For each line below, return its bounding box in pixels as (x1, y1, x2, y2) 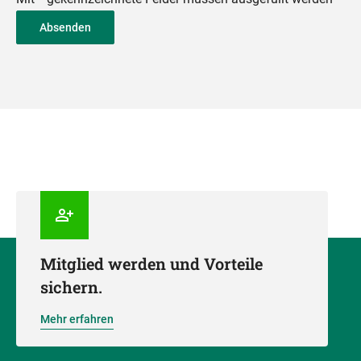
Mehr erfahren (40, 313, 114, 326)
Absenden (39, 21, 91, 34)
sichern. (40, 276, 102, 297)
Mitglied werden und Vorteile (40, 253, 263, 274)
